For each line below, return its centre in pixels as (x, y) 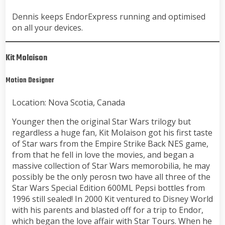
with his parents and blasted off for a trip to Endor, (107, 210)
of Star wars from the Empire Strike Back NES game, (110, 144)
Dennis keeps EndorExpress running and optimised (108, 17)
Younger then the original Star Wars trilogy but (101, 122)
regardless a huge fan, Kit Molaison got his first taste (112, 133)
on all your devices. (47, 28)
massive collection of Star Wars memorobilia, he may (111, 166)
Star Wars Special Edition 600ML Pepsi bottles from (108, 188)
